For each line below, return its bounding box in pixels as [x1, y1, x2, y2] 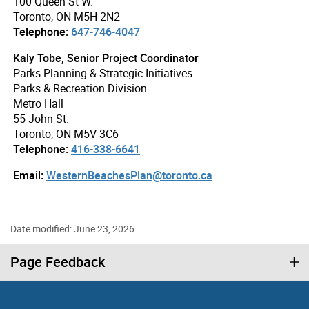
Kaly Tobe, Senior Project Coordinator [13, 50, 199, 66]
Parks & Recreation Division [13, 80, 147, 96]
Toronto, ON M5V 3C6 [13, 126, 119, 141]
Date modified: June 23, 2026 [10, 221, 134, 235]
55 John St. [13, 110, 69, 126]
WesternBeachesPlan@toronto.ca [46, 167, 212, 183]
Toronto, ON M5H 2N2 [13, 8, 120, 24]
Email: [13, 167, 43, 183]
